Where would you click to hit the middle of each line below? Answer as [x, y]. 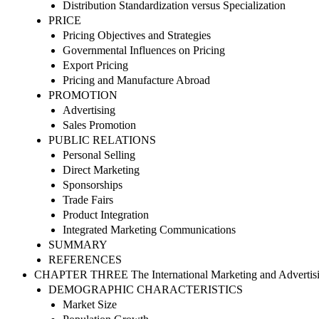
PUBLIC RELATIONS [102, 140]
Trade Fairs [88, 199]
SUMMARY [78, 244]
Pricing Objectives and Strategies [137, 35]
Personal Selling [99, 155]
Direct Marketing [101, 169]
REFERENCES [85, 259]
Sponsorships [93, 184]
